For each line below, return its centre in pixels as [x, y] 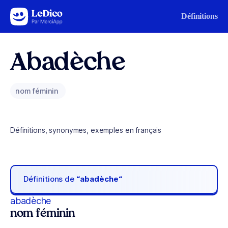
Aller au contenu [39, 14]
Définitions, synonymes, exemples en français [86, 130]
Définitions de [50, 179]
